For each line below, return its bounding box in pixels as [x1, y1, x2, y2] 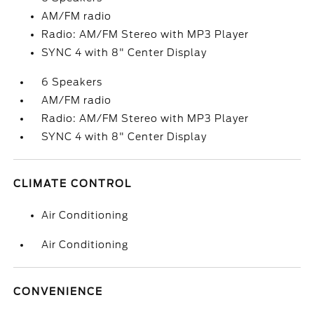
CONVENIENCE [13, 286, 104, 297]
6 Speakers [41, 76, 103, 88]
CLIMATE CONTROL [13, 178, 132, 189]
